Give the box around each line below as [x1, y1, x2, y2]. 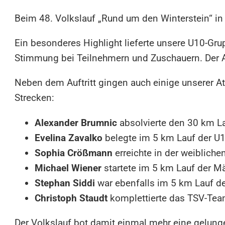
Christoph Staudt [35, 192, 108, 204]
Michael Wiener [35, 162, 102, 174]
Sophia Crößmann [35, 147, 113, 159]
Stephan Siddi [35, 177, 95, 189]
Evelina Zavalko [35, 132, 103, 144]
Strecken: [15, 92, 55, 104]
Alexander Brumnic [35, 117, 118, 129]
